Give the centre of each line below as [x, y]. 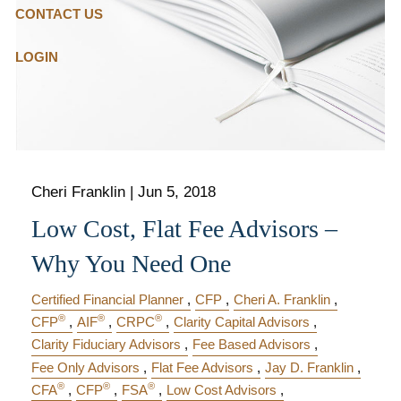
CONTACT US [59, 14]
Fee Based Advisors [252, 345]
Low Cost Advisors [222, 389]
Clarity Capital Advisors [242, 322]
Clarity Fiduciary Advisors [107, 345]
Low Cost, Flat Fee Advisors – [185, 228]
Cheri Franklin [79, 192]
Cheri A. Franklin [282, 299]
